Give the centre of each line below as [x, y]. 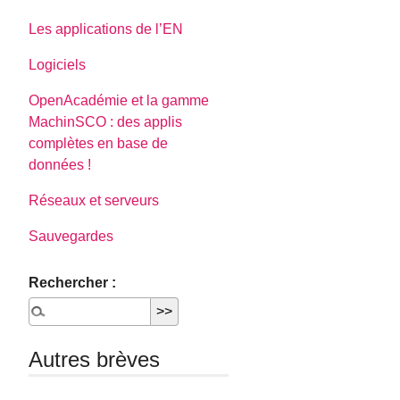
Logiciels [58, 64]
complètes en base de [99, 143]
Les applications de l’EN [106, 29]
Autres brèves [95, 359]
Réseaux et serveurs [94, 200]
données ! [60, 164]
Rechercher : [73, 282]
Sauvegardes [71, 236]
